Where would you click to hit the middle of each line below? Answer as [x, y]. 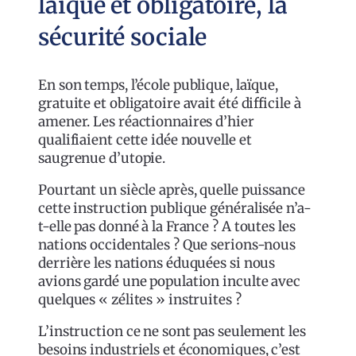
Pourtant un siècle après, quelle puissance [172, 190]
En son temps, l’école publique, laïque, [159, 85]
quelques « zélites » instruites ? [140, 300]
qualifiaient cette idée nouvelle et [145, 140]
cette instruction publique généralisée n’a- [175, 209]
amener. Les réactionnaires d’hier [146, 122]
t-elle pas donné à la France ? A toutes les [167, 227]
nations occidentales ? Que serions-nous [167, 245]
